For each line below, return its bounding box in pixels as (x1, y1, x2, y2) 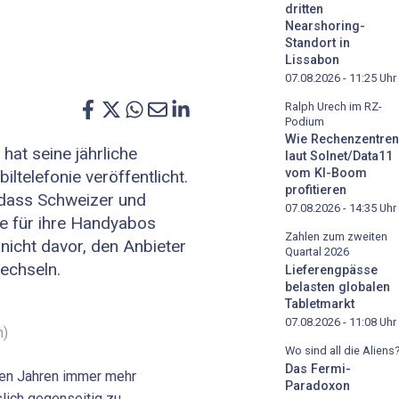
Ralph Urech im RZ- (285, 99, 382, 113)
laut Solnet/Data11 (285, 149, 393, 165)
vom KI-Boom (285, 166, 367, 182)
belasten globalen (285, 280, 390, 296)
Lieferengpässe (285, 263, 378, 279)
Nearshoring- (285, 18, 365, 34)
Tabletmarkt (285, 297, 354, 313)
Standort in (285, 35, 350, 51)
